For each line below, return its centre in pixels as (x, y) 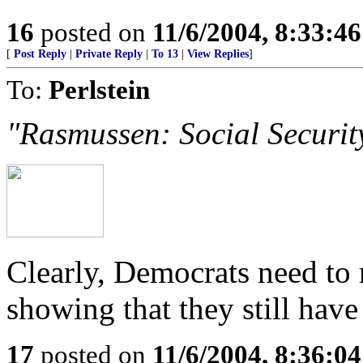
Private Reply (109, 54)
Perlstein (99, 90)
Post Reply (40, 54)
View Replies (218, 54)
